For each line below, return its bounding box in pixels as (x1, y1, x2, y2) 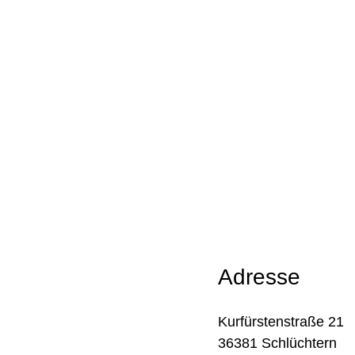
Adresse (218, 265, 301, 290)
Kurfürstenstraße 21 (218, 314, 345, 330)
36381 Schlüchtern (218, 335, 338, 352)
